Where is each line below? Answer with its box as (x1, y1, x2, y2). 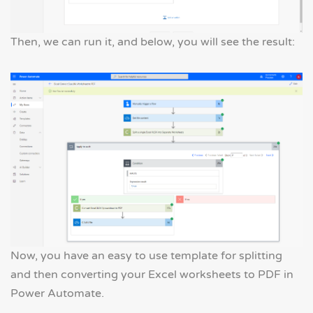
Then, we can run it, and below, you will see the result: (10, 34, 295, 49)
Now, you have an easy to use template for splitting (10, 248, 282, 263)
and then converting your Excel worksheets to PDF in (10, 267, 293, 282)
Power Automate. (10, 286, 104, 300)
